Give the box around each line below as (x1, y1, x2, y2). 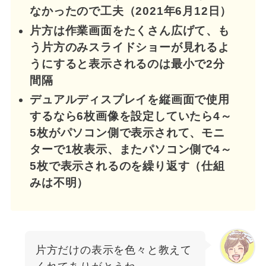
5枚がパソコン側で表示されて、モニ (30, 126, 225, 140)
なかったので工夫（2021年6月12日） (30, 4, 232, 17)
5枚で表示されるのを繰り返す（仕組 (30, 160, 225, 173)
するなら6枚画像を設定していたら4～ (30, 110, 232, 123)
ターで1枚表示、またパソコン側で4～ (30, 143, 232, 156)
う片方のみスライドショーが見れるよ (30, 40, 230, 53)
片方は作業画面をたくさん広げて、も (30, 24, 230, 37)
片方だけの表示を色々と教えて (35, 244, 192, 256)
